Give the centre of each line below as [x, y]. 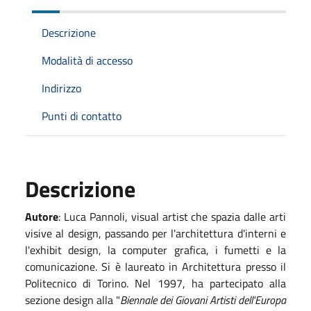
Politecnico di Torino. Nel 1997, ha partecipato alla [155, 283]
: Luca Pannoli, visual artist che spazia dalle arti [172, 216]
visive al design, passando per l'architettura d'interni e [155, 233]
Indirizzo [61, 88]
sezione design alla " [73, 300]
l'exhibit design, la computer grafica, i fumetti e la [155, 250]
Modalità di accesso [87, 60]
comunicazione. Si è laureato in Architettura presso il [155, 266]
